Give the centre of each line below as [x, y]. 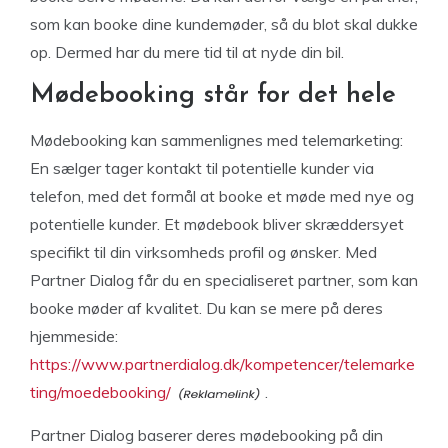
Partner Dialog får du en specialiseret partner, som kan [224, 280]
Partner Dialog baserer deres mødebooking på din [206, 435]
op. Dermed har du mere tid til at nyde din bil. [187, 52]
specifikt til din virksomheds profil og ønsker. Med [203, 252]
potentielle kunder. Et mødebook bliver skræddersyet [217, 224]
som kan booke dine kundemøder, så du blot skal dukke [224, 24]
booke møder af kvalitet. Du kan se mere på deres [206, 308]
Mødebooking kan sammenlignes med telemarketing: [216, 140]
